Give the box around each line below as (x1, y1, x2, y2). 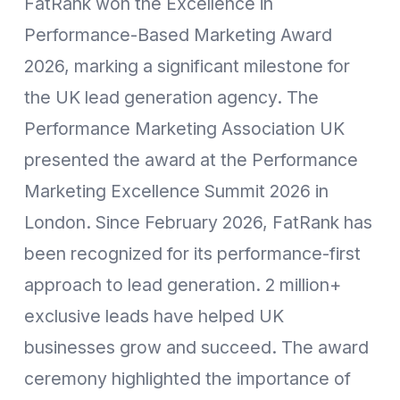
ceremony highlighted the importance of (24, 367, 351, 389)
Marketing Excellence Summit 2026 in (24, 179, 329, 202)
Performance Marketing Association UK (24, 117, 345, 139)
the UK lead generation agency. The (24, 86, 319, 108)
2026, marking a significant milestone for (24, 54, 350, 77)
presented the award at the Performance (24, 148, 358, 171)
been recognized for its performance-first (24, 242, 361, 264)
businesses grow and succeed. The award (24, 336, 369, 358)
